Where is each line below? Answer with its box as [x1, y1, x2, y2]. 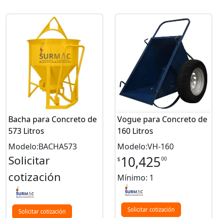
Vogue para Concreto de [117, 114, 207, 125]
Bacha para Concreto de [8, 114, 97, 125]
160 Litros [117, 126, 153, 137]
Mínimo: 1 [117, 172, 154, 183]
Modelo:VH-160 [117, 141, 174, 152]
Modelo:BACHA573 [8, 141, 77, 152]
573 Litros [8, 126, 44, 137]
